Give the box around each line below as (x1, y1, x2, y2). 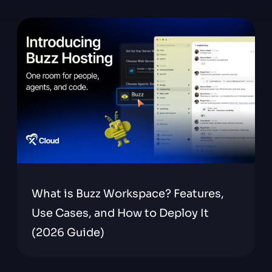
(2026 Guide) (31, 226, 104, 239)
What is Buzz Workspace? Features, (31, 187, 224, 200)
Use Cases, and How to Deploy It (31, 206, 209, 220)
